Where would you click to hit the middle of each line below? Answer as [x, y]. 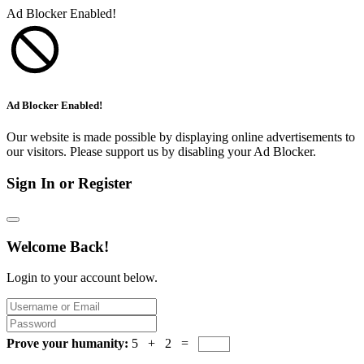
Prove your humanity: [69, 344]
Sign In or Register [69, 184]
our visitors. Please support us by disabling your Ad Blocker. [161, 152]
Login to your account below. [82, 278]
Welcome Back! [58, 246]
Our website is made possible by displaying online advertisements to [181, 137]
